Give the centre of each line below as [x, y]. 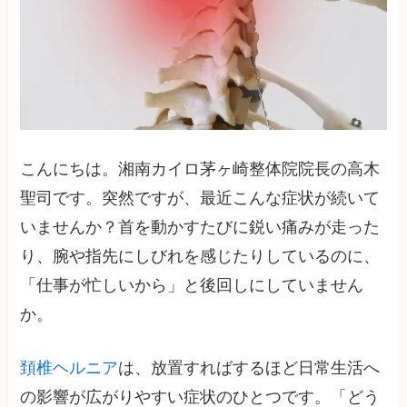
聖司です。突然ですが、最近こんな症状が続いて [200, 199]
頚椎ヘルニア [69, 368]
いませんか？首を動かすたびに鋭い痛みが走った [200, 228]
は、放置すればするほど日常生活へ [249, 368]
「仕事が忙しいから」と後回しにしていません [192, 286]
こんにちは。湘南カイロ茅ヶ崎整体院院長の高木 [200, 169]
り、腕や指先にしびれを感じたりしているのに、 [200, 257]
